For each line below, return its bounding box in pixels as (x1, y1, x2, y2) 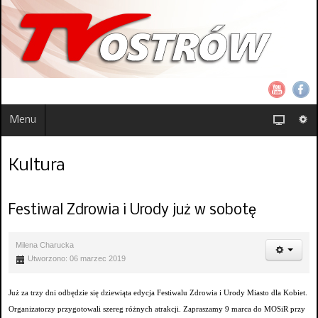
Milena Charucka (16, 241, 74, 250)
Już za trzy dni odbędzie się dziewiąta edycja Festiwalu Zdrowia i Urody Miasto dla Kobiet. (9, 289, 307, 297)
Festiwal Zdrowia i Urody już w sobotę (9, 202, 256, 219)
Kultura (9, 156, 65, 175)
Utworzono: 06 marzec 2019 (28, 254, 126, 263)
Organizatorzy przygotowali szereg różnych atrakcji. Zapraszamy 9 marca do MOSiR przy (9, 305, 305, 314)
